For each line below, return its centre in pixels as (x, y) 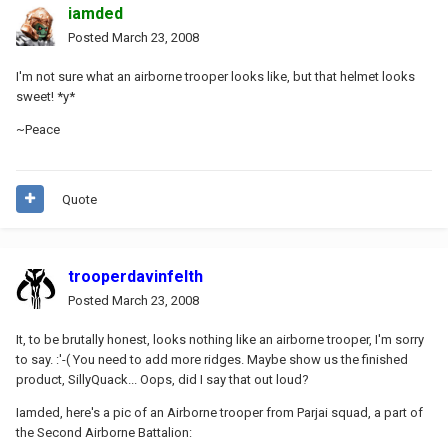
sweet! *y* (45, 96)
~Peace (38, 129)
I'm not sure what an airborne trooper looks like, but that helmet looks (215, 76)
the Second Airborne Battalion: (104, 432)
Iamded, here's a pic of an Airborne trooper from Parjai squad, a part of (219, 412)
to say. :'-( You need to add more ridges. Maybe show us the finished (212, 359)
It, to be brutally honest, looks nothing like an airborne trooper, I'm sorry (220, 339)
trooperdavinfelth (135, 276)
